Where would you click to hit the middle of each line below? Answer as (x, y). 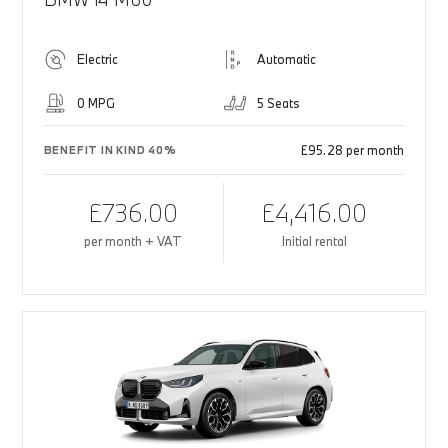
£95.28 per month (353, 150)
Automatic (286, 59)
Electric (97, 59)
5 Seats (278, 103)
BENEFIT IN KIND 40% (110, 150)
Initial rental (314, 241)
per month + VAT (133, 241)
